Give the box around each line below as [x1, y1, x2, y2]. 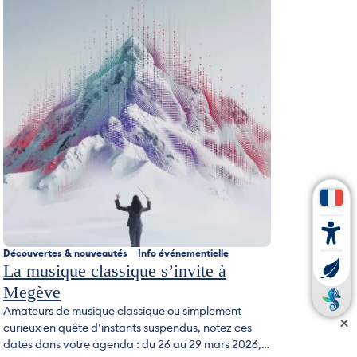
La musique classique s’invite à [3, 260, 227, 280]
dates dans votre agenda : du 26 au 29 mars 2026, [3, 336, 262, 351]
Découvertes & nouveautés [3, 246, 131, 260]
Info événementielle [138, 246, 229, 260]
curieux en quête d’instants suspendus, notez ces [3, 320, 253, 335]
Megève [3, 281, 61, 302]
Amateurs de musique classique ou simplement [3, 303, 242, 318]
